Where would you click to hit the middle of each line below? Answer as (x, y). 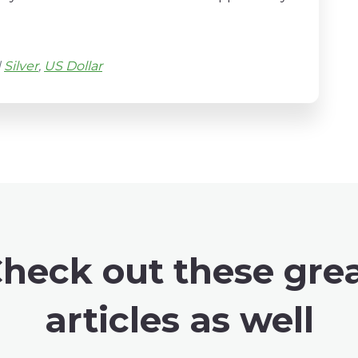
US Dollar (73, 66)
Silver (21, 66)
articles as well (179, 319)
